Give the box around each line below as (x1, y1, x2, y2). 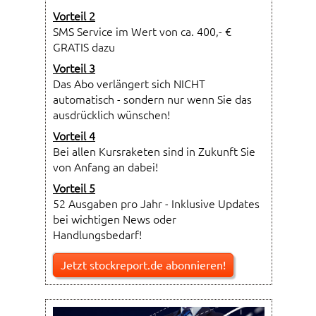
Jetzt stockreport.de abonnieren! (61, 257, 226, 272)
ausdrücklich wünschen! (53, 107, 170, 123)
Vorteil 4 (53, 128, 95, 144)
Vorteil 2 (53, 8, 95, 24)
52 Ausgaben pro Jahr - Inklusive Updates (53, 195, 260, 212)
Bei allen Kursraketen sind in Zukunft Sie (53, 143, 255, 159)
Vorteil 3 (53, 60, 95, 76)
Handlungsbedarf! (53, 226, 142, 243)
